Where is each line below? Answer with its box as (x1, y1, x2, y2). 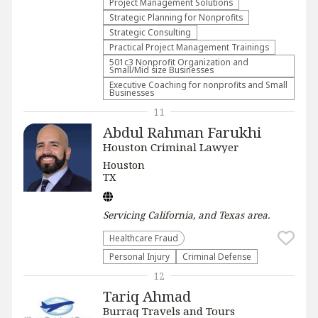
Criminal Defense (182, 251, 251, 262)
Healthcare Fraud (109, 232, 178, 243)
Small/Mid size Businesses (109, 64, 214, 75)
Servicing (103, 208, 148, 221)
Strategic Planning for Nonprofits (109, 11, 243, 23)
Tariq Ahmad (103, 286, 191, 306)
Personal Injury (109, 251, 170, 262)
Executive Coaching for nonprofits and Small (109, 79, 287, 90)
